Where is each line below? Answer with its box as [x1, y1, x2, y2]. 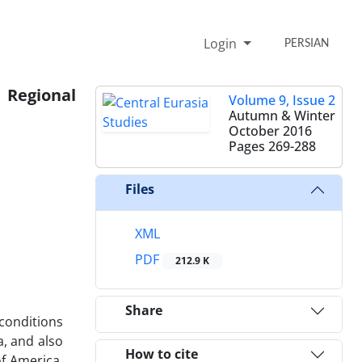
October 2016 [229, 121, 312, 140]
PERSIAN [284, 36, 330, 50]
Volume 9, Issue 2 [229, 90, 335, 109]
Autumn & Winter [229, 106, 335, 124]
